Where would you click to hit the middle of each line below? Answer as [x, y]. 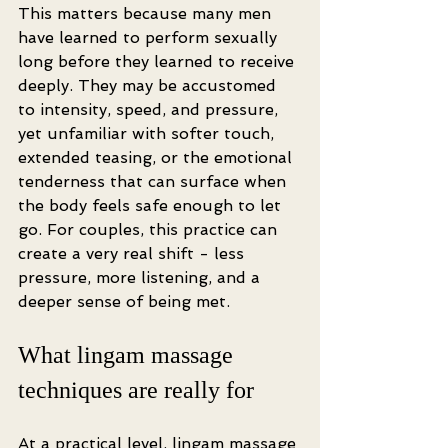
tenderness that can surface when [154, 181]
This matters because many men [147, 13]
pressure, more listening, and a [141, 277]
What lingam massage [128, 355]
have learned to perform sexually [150, 37]
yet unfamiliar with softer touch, [148, 133]
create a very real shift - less [133, 253]
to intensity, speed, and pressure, [150, 109]
